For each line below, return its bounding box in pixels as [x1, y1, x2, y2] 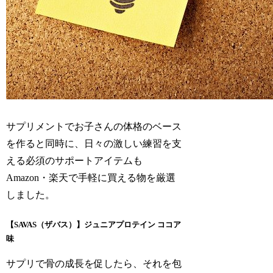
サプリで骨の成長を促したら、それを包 [6, 258, 182, 269]
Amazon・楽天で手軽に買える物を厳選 [6, 172, 176, 183]
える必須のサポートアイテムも [6, 155, 143, 166]
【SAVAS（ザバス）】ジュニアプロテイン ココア [6, 219, 182, 229]
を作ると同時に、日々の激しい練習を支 [6, 138, 182, 149]
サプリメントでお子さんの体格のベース [6, 121, 182, 132]
